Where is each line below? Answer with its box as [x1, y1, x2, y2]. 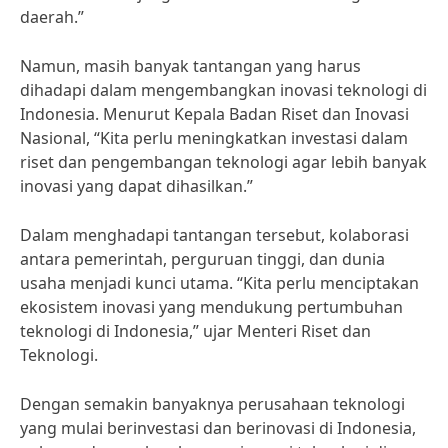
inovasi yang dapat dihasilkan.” [20, 175, 253, 197]
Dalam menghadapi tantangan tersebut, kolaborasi [20, 224, 409, 246]
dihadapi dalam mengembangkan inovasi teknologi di [20, 79, 427, 101]
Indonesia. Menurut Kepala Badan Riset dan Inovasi [20, 103, 409, 125]
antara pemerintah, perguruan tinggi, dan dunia [20, 248, 385, 270]
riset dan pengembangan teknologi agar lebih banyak [20, 151, 427, 173]
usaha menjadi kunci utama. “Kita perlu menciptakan [20, 272, 419, 294]
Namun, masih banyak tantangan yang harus [20, 55, 361, 77]
